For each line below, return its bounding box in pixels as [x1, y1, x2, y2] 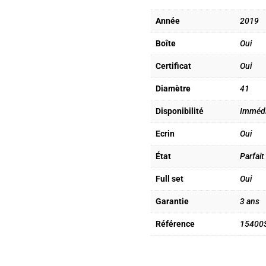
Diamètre [155, 83, 191, 93]
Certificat [155, 61, 191, 71]
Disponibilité [155, 106, 204, 116]
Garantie [155, 196, 189, 206]
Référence [155, 218, 195, 229]
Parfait [239, 151, 264, 161]
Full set [155, 173, 183, 183]
